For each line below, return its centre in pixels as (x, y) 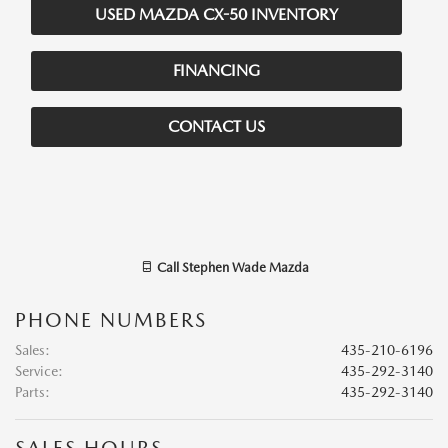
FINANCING (216, 70)
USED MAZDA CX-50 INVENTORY (216, 14)
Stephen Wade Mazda (245, 267)
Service (36, 371)
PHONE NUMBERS (111, 320)
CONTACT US (216, 126)
